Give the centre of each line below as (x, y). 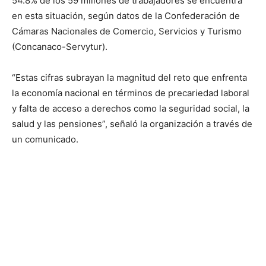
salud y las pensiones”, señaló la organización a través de (132, 124)
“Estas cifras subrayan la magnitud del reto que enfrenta (129, 77)
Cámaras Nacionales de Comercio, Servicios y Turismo (127, 31)
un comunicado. (46, 139)
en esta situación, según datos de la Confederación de (126, 16)
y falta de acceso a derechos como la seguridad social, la (131, 108)
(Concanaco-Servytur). (60, 47)
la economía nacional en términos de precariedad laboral (131, 93)
